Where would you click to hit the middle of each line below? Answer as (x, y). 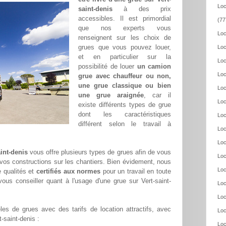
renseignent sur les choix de (125, 38)
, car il (157, 95)
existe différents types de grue (125, 105)
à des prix (142, 9)
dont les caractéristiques (125, 115)
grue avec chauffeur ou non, (125, 76)
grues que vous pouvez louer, (125, 47)
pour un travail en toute (136, 172)
